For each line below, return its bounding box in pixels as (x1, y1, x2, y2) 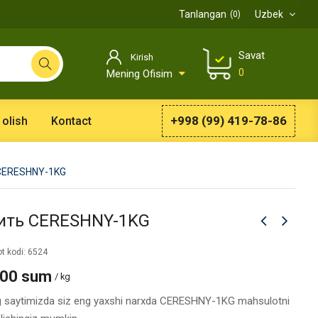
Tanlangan (179, 9, 226, 20)
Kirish (131, 52, 153, 63)
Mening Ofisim (106, 67, 175, 81)
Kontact (50, 114, 92, 128)
